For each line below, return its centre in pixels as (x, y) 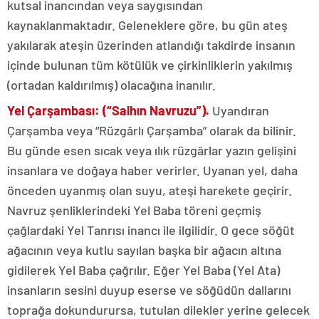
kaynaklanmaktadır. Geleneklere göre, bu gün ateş (147, 25)
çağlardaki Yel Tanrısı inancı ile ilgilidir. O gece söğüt (151, 230)
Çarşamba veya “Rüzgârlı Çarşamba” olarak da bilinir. (152, 131)
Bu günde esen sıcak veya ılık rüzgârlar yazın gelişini (152, 151)
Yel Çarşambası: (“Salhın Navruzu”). (108, 111)
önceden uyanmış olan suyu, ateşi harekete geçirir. (150, 190)
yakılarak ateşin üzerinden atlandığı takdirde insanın (151, 45)
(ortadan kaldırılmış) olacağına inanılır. (111, 85)
